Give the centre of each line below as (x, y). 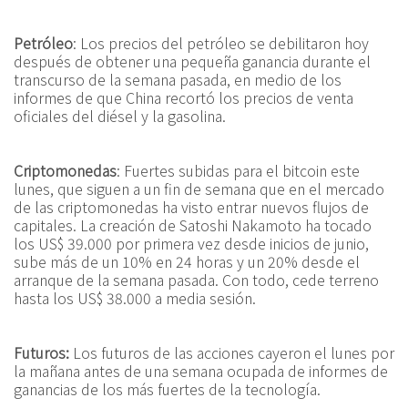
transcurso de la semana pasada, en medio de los (178, 79)
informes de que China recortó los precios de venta (184, 97)
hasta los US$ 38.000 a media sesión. (135, 298)
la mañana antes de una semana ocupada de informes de (201, 371)
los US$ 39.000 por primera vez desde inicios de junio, (191, 243)
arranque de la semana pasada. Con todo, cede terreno (196, 280)
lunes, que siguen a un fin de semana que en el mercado (199, 189)
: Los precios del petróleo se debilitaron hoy (221, 43)
